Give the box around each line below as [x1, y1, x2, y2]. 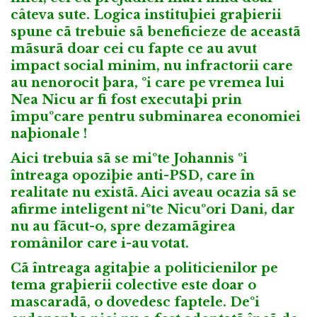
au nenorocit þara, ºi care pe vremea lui [11, 75, 284, 91]
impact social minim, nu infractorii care [11, 58, 293, 74]
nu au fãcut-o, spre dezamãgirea [11, 219, 236, 235]
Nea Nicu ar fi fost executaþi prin [11, 92, 242, 108]
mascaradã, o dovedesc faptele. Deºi [11, 294, 260, 310]
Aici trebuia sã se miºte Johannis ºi [11, 151, 248, 167]
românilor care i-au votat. [11, 236, 189, 252]
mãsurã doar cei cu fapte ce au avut [11, 41, 257, 57]
